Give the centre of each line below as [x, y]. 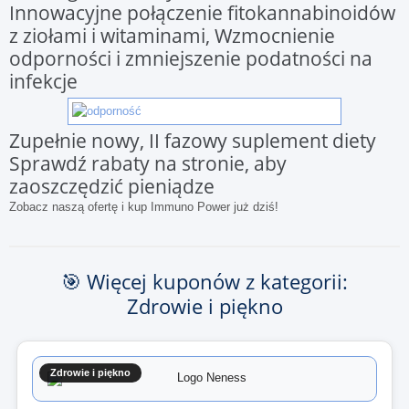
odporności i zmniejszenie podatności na [191, 58]
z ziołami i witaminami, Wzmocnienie [172, 36]
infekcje [43, 81]
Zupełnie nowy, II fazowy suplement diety [193, 141]
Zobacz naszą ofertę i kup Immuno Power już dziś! [144, 207]
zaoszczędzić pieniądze [112, 186]
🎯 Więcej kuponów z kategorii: [204, 282]
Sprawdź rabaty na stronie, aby [148, 163]
